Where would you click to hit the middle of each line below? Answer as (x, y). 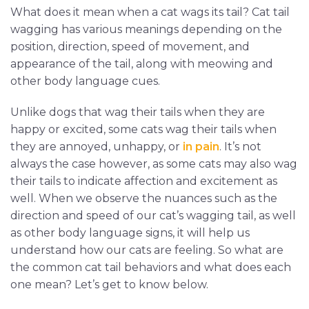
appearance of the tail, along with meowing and (142, 63)
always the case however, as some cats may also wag (154, 163)
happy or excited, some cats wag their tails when (143, 129)
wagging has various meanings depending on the (146, 29)
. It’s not (240, 146)
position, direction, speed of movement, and (130, 46)
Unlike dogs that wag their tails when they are (138, 112)
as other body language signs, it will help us (130, 232)
